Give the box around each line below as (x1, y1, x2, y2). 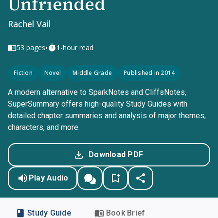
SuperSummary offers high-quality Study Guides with (8, 99, 187, 109)
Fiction (14, 69, 33, 77)
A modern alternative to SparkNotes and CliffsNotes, (8, 88, 186, 97)
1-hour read (56, 43, 93, 52)
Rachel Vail (8, 18, 51, 30)
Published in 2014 (124, 69, 175, 77)
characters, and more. (8, 123, 80, 132)
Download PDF (89, 150, 143, 159)
